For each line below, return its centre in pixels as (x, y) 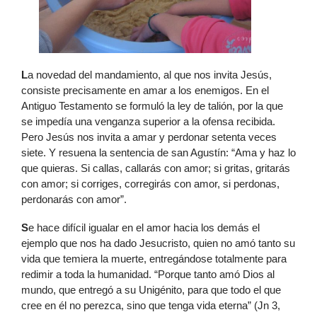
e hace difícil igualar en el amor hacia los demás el (144, 228)
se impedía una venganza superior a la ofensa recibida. (148, 122)
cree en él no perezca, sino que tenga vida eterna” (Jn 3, (151, 306)
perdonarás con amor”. (74, 200)
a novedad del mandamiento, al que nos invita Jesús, (150, 75)
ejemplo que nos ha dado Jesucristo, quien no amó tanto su (158, 243)
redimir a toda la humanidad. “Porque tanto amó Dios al (148, 275)
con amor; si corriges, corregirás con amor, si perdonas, (150, 184)
